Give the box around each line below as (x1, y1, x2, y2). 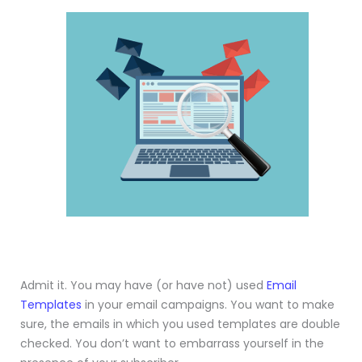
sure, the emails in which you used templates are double (20, 316, 340, 333)
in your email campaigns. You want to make (82, 297, 335, 314)
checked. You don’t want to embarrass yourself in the (20, 335, 324, 352)
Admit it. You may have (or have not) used (20, 277, 267, 294)
